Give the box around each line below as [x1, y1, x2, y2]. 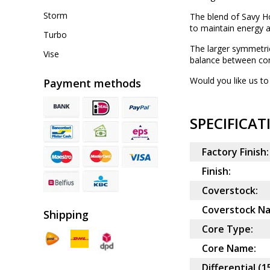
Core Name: [202, 242, 256, 256]
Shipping [43, 207, 89, 222]
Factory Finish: [202, 145, 269, 159]
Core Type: [202, 222, 253, 236]
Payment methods [43, 76, 141, 90]
